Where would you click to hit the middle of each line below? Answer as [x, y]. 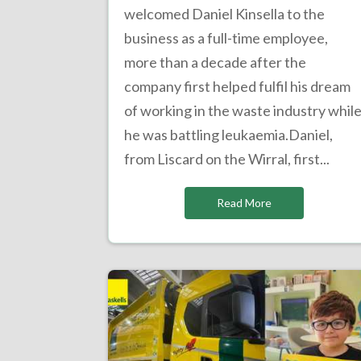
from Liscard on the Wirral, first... [227, 159]
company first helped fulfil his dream [238, 87]
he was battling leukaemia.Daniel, [229, 135]
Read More [244, 203]
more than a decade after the [216, 62]
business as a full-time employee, [226, 38]
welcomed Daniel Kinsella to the [225, 14]
